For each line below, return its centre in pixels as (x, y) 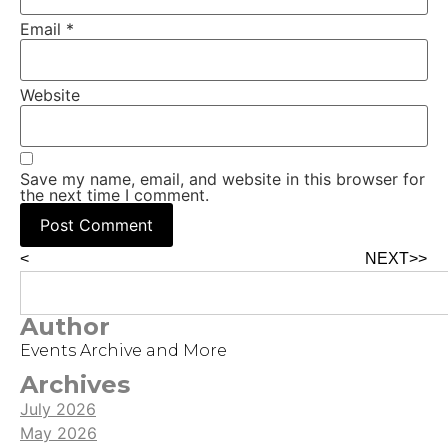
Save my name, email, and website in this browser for (222, 179)
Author (65, 327)
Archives (75, 385)
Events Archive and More (123, 351)
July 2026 (58, 409)
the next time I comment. (114, 195)
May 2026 (58, 433)
